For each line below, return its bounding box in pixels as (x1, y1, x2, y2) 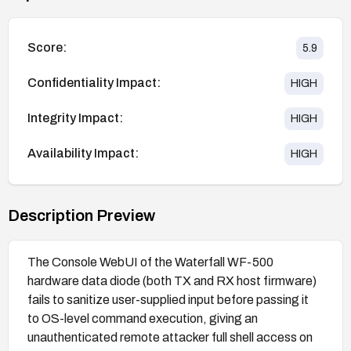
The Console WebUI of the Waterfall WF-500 (27, 255, 273, 269)
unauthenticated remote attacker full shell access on (27, 330, 313, 344)
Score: (27, 41, 67, 55)
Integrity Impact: (27, 111, 123, 125)
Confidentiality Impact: (27, 76, 161, 90)
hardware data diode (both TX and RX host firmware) (27, 273, 317, 288)
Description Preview (8, 206, 155, 224)
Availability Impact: (27, 147, 139, 161)
